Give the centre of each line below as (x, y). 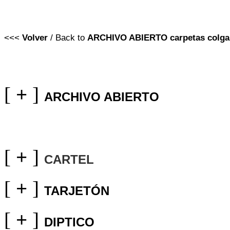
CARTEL (69, 159)
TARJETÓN (77, 191)
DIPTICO (69, 222)
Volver (34, 38)
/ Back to (68, 38)
